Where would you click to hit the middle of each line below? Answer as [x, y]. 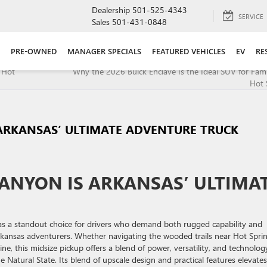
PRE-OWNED [34, 51]
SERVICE [251, 16]
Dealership [111, 10]
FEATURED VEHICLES [189, 51]
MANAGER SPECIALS [104, 51]
